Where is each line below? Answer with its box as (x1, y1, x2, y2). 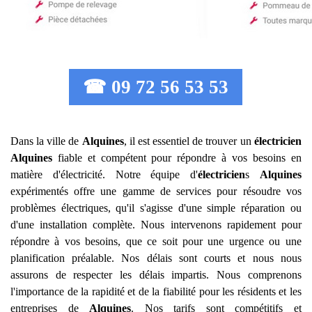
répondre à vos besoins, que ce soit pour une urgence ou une (10, 235, 302, 247)
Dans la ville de (10, 135, 82, 147)
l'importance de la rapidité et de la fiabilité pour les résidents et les (10, 286, 302, 297)
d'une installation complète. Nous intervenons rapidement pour (10, 219, 302, 231)
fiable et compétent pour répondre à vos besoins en (52, 152, 302, 164)
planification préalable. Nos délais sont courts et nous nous (10, 252, 302, 264)
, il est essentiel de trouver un (123, 135, 254, 147)
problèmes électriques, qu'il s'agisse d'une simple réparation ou (10, 202, 302, 214)
